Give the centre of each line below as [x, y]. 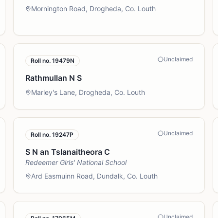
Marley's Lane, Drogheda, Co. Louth [88, 92]
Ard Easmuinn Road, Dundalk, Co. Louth [94, 176]
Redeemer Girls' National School [76, 162]
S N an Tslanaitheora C [67, 152]
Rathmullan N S [53, 78]
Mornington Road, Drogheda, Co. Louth [93, 9]
